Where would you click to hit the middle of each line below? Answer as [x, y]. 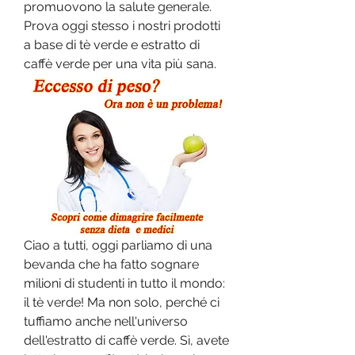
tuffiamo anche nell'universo [106, 321]
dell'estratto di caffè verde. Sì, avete [126, 340]
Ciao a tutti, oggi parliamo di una [118, 245]
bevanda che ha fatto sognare [111, 264]
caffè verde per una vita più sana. [120, 64]
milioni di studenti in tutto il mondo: [124, 283]
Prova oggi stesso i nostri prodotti [122, 26]
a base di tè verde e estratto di [112, 45]
